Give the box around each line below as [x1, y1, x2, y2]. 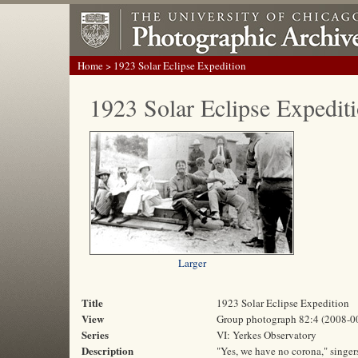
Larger [177, 256, 206, 270]
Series [82, 327, 109, 342]
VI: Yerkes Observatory [217, 328, 316, 342]
